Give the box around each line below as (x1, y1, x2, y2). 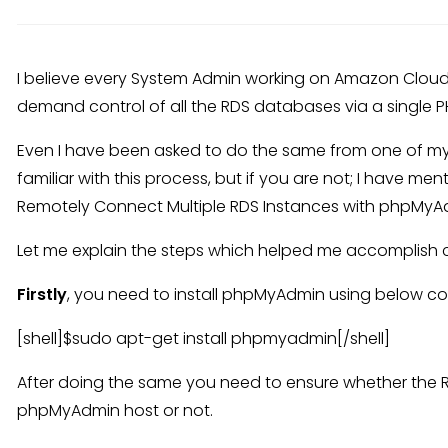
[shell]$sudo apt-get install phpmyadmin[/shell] (17, 327, 390, 350)
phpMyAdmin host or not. (17, 399, 213, 422)
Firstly (17, 283, 67, 306)
